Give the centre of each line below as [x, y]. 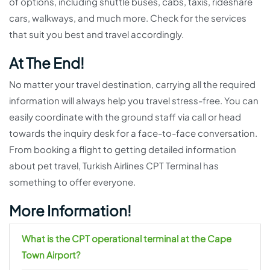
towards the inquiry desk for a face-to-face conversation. [133, 133]
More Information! [70, 210]
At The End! [47, 63]
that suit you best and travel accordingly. [97, 34]
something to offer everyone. [72, 182]
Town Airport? [51, 255]
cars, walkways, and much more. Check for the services [128, 18]
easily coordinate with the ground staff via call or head [125, 117]
